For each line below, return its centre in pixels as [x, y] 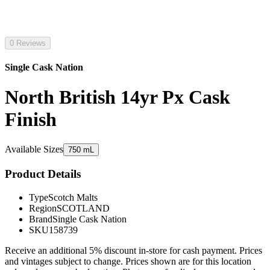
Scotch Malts [73, 197]
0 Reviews [28, 43]
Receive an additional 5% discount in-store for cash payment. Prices [133, 250]
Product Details [43, 174]
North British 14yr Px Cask [118, 97]
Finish [31, 119]
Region [43, 208]
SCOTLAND [83, 208]
